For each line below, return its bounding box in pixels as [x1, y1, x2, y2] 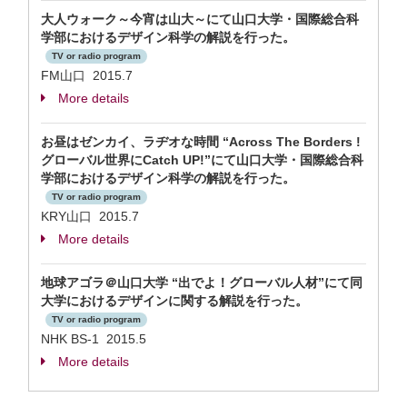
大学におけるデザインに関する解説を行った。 [41, 293, 308, 308]
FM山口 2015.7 [41, 68, 133, 83]
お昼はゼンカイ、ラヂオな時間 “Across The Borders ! [41, 134, 361, 149]
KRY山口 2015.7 [41, 209, 139, 223]
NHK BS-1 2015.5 [41, 332, 146, 346]
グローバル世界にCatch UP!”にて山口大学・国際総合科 [41, 153, 363, 167]
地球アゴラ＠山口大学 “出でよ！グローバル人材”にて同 [41, 275, 362, 290]
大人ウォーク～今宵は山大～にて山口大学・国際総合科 [41, 12, 359, 26]
